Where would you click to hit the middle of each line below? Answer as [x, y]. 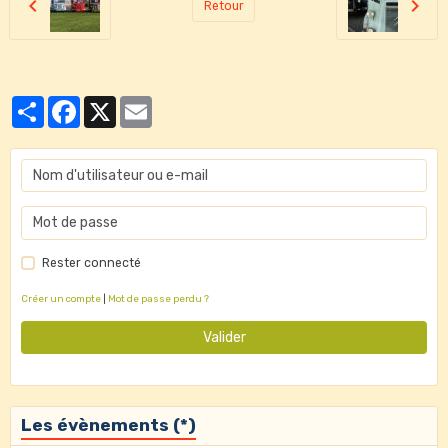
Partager [69, 103]
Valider [224, 337]
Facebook [109, 103]
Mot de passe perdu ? [158, 298]
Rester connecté [91, 262]
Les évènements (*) [108, 425]
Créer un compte [61, 298]
